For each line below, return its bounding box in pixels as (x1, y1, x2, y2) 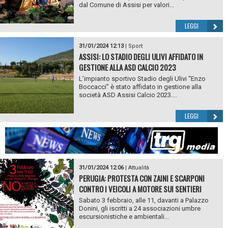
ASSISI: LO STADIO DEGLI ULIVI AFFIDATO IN (78, 51, 203, 63)
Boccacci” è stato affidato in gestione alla (78, 83, 202, 91)
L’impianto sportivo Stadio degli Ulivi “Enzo (78, 75, 206, 83)
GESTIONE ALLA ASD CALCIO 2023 (78, 62, 176, 73)
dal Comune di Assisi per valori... (78, 1, 174, 9)
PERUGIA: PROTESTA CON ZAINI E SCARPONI (78, 172, 205, 184)
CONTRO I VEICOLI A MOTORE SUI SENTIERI (78, 183, 202, 194)
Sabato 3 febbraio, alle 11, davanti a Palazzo (78, 196, 209, 204)
